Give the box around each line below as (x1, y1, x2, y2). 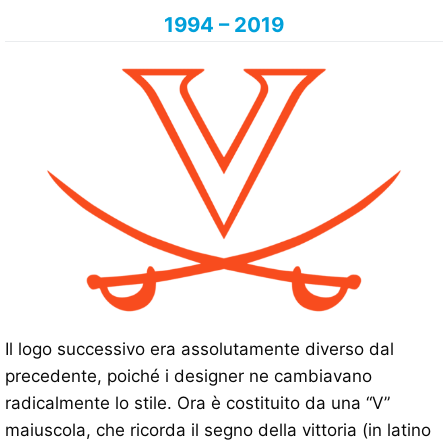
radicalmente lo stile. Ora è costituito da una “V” (5, 393, 390, 414)
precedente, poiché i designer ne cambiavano (5, 366, 372, 387)
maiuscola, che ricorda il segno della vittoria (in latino (5, 420, 431, 441)
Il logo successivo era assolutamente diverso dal (5, 339, 394, 360)
